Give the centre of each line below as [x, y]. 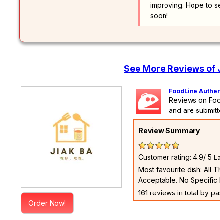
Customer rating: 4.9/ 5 [176, 157]
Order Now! [47, 203]
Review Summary [169, 130]
